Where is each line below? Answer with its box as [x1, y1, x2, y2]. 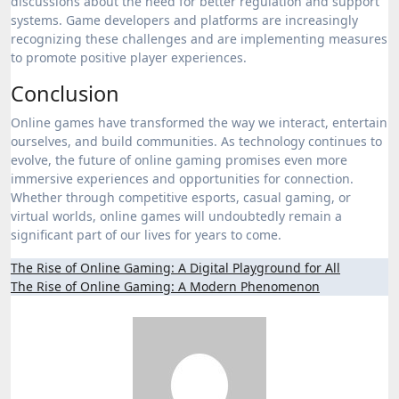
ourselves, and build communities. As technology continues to [11, 133, 382, 150]
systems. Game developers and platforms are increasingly [11, 12, 358, 28]
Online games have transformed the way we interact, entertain [11, 114, 387, 131]
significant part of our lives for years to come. [11, 226, 281, 243]
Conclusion [11, 79, 119, 108]
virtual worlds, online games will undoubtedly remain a [11, 208, 342, 224]
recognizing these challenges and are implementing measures [11, 30, 387, 47]
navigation [10, 282, 123, 313]
